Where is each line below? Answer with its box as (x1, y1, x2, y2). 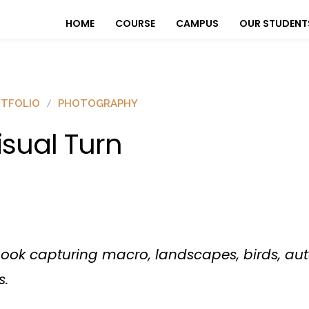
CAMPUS (176, 17, 219, 31)
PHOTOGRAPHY (58, 97, 138, 110)
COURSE (115, 17, 155, 31)
